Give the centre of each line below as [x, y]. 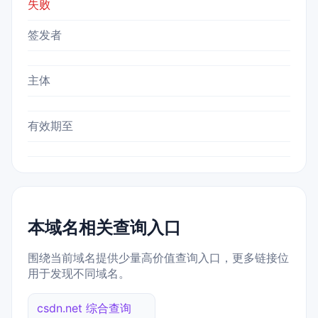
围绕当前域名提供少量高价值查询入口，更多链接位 [158, 258]
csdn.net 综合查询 [84, 308]
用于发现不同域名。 [79, 274]
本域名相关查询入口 [104, 228]
